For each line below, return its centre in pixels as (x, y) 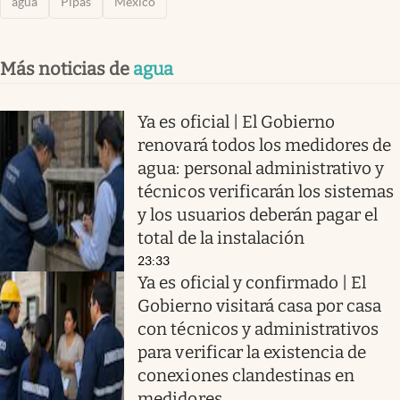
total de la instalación (221, 237)
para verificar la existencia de (252, 352)
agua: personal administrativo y (261, 168)
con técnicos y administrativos (258, 329)
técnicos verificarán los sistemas (266, 191)
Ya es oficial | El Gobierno (237, 121)
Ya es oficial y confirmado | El (252, 282)
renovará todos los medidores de (265, 145)
